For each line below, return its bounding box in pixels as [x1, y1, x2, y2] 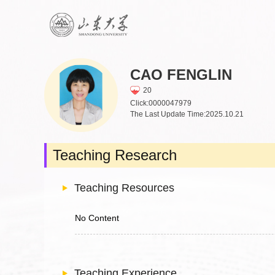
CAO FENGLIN [130, 66, 232, 83]
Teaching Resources [74, 182, 174, 194]
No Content [75, 213, 119, 223]
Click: [130, 98, 149, 107]
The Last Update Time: [130, 109, 206, 118]
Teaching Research [53, 147, 177, 163]
